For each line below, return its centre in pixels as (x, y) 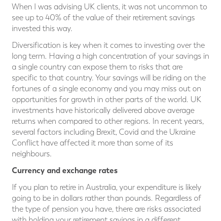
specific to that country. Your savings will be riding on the (109, 78)
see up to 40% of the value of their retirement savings (103, 18)
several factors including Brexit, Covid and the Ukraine (104, 132)
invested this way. (42, 29)
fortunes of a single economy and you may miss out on (107, 89)
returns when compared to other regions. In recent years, (108, 121)
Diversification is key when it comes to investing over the (108, 45)
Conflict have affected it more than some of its (92, 143)
